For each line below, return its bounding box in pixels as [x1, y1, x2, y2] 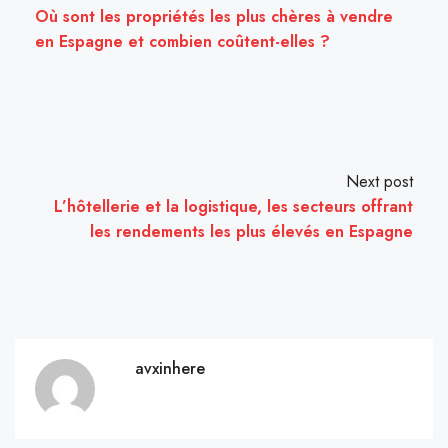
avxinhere [135, 357, 205, 381]
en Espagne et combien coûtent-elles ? [35, 30, 330, 54]
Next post [346, 170, 413, 194]
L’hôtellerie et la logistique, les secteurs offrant [54, 195, 413, 219]
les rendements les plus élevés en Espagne [90, 220, 413, 244]
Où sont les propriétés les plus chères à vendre [35, 5, 393, 29]
